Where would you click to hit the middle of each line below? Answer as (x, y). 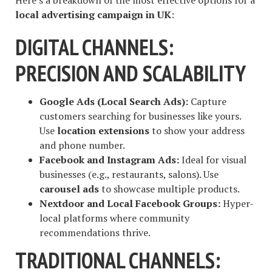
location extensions (103, 130)
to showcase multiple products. (169, 189)
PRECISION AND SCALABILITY (131, 73)
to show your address (197, 130)
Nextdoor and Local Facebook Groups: (130, 203)
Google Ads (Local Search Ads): (114, 101)
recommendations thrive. (95, 232)
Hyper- (237, 203)
